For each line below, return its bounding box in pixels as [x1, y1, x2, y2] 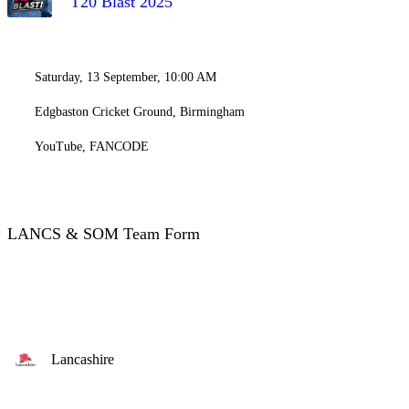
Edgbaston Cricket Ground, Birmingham [35, 105, 245, 119]
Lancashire [51, 351, 114, 367]
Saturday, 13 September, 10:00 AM [35, 70, 216, 84]
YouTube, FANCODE [35, 140, 149, 153]
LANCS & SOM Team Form [7, 225, 200, 243]
